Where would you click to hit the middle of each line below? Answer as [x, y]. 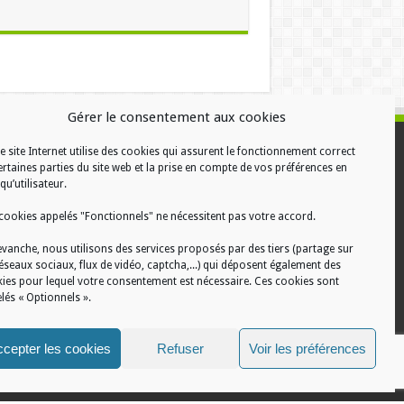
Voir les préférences [308, 348]
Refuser [180, 348]
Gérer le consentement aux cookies [177, 117]
